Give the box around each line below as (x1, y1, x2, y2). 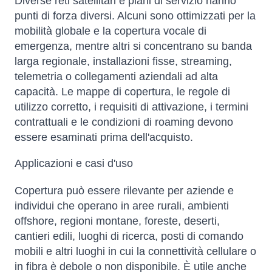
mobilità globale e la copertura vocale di (15, 25, 206, 38)
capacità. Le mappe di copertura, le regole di (15, 86, 230, 98)
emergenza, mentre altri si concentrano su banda (15, 40, 252, 53)
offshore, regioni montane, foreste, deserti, (15, 215, 220, 228)
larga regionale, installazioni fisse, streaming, (15, 55, 232, 68)
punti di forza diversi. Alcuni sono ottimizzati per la (15, 10, 256, 22)
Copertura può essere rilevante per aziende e (15, 185, 234, 197)
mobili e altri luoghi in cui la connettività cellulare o (15, 245, 256, 258)
